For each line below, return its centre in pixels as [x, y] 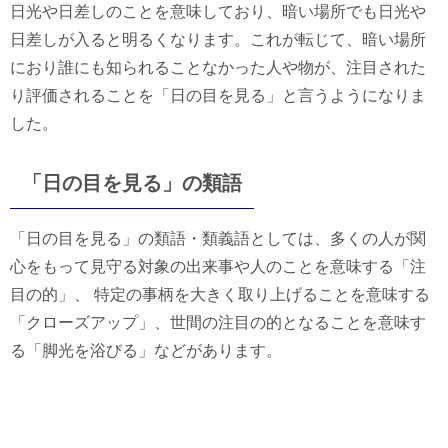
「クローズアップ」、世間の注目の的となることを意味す [218, 322]
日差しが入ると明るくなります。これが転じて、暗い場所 [218, 39]
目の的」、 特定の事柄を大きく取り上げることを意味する [220, 294]
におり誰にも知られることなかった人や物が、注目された [218, 67]
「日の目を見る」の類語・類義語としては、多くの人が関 [218, 238]
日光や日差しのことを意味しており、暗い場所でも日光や [218, 11]
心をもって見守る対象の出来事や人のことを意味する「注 [218, 266]
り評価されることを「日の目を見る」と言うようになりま [218, 95]
